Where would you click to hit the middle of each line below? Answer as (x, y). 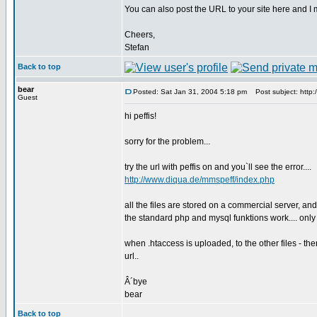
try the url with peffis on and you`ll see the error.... (218, 167)
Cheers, (140, 35)
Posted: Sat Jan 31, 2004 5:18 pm (190, 92)
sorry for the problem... (167, 142)
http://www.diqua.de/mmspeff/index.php (200, 180)
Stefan (137, 47)
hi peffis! (140, 116)
